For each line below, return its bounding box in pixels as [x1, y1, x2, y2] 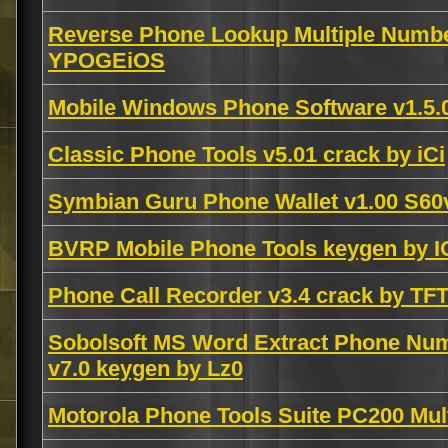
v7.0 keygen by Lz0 [48, 356, 243, 381]
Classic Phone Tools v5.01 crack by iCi [48, 142, 445, 167]
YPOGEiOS [48, 48, 165, 73]
